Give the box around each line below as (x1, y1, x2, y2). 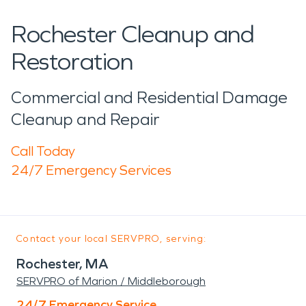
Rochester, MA (16, 255, 109, 272)
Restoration (11, 46, 133, 76)
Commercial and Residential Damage (11, 87, 288, 107)
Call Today (11, 142, 75, 159)
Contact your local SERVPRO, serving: (16, 232, 207, 245)
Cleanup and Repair (11, 109, 160, 129)
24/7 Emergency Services (11, 161, 171, 178)
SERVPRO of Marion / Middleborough (16, 274, 206, 288)
